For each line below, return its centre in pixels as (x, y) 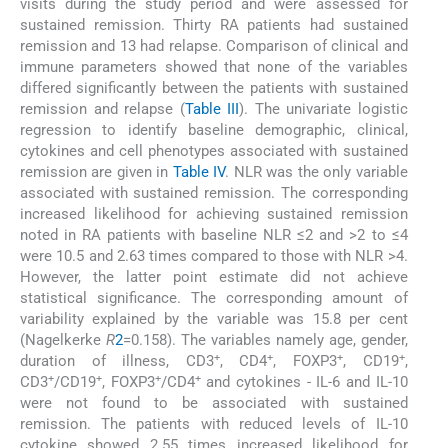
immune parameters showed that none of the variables (214, 67)
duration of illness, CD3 (117, 361)
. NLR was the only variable (316, 172)
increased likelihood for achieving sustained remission (214, 214)
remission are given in (96, 172)
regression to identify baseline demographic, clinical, (214, 130)
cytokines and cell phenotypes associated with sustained (214, 151)
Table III (212, 109)
